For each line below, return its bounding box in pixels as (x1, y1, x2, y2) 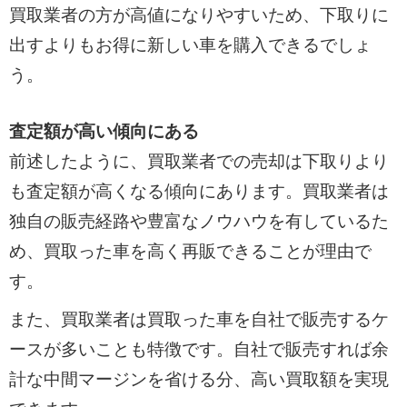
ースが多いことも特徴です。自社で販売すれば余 (8, 340, 389, 360)
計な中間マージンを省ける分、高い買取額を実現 (8, 370, 389, 390)
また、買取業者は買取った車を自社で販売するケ (8, 310, 389, 330)
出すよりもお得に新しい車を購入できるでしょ (8, 35, 372, 55)
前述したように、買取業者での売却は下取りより (8, 151, 389, 171)
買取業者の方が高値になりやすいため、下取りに (8, 5, 389, 25)
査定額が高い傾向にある (8, 121, 199, 141)
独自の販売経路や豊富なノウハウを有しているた (8, 211, 389, 231)
